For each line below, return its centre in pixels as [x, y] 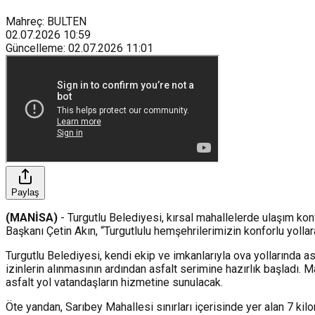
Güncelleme [34, 48]
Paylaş [25, 192]
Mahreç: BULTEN [46, 21]
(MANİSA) [32, 217]
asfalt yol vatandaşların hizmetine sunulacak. [114, 282]
